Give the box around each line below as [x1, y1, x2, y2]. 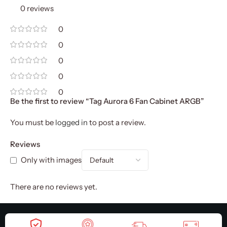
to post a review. [88, 118, 146, 127]
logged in [55, 118, 88, 127]
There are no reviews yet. [10, 182, 97, 192]
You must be [10, 118, 55, 127]
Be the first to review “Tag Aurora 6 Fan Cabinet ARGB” [10, 96, 204, 106]
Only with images [21, 155, 82, 165]
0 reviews [20, 4, 54, 13]
